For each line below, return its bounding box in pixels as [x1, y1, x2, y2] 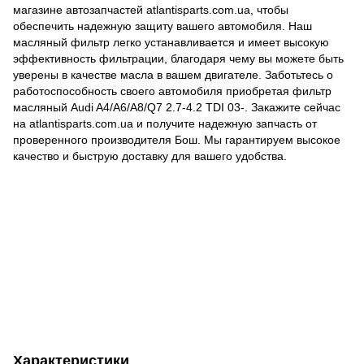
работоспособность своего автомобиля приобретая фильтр [13, 84, 331, 97]
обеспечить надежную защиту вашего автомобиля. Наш [13, 19, 312, 32]
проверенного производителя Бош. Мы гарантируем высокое [13, 132, 340, 146]
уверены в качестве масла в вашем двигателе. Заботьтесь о [13, 67, 333, 81]
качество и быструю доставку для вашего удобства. [13, 149, 287, 162]
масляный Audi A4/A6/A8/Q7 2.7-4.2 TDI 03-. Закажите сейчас [13, 100, 340, 114]
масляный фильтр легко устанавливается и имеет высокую [13, 35, 329, 49]
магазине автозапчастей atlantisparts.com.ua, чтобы [13, 2, 288, 16]
